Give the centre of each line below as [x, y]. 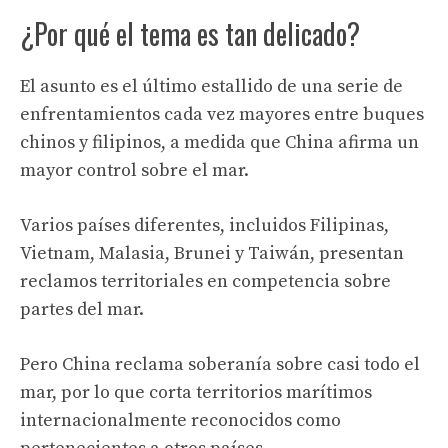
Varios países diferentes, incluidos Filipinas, [204, 225]
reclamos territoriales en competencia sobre [205, 281]
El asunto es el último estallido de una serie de [211, 86]
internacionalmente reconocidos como [180, 420]
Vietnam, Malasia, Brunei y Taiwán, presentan [212, 253]
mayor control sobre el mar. [134, 170]
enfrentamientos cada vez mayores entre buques [222, 114]
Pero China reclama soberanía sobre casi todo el [220, 364]
